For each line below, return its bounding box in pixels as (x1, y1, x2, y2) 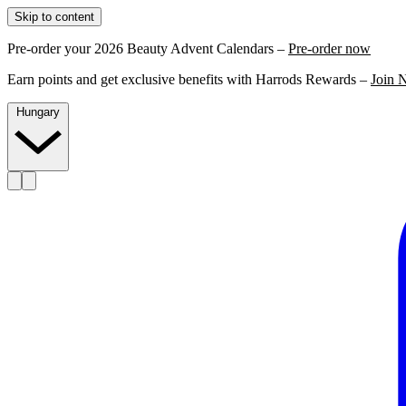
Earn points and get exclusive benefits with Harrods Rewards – (7, 72, 371, 87)
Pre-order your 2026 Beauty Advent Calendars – (7, 41, 288, 56)
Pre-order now (288, 41, 371, 56)
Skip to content (14, 10, 94, 24)
